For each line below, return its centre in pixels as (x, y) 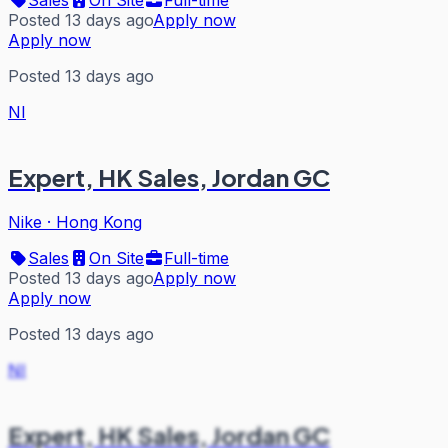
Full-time (196, 257)
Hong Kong (99, 221)
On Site (116, 257)
